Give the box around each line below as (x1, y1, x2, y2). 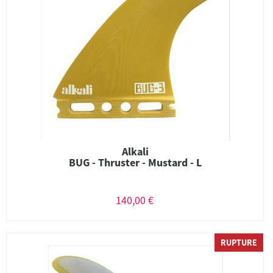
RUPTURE (221, 237, 257, 248)
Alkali (121, 144, 149, 158)
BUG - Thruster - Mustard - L (68, 155, 202, 169)
